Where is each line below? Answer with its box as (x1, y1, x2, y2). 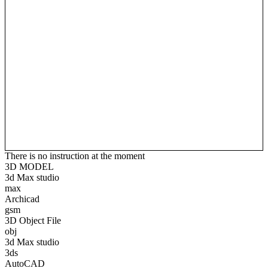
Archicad (5, 193, 39, 204)
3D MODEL (5, 161, 54, 172)
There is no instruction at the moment (5, 150, 145, 161)
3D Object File (5, 215, 61, 226)
